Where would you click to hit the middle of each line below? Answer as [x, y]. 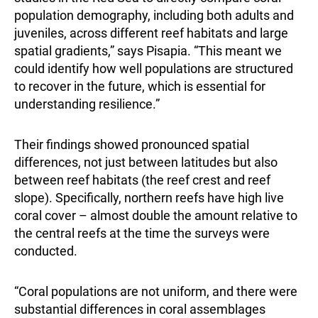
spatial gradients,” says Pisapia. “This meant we [148, 51]
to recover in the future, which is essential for [140, 87]
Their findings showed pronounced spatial [132, 145]
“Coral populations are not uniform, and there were [156, 292]
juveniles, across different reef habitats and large [151, 33]
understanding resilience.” [87, 104]
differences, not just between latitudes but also [146, 163]
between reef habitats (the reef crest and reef [142, 180]
